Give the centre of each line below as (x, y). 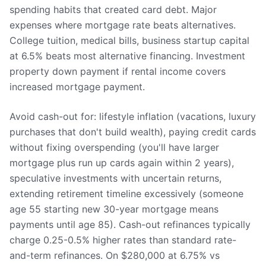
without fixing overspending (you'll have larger (114, 147)
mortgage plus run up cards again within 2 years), (122, 163)
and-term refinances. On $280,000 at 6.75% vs (115, 255)
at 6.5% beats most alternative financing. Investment (127, 56)
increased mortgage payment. (77, 87)
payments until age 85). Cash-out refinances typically (130, 224)
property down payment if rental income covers (118, 71)
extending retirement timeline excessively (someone (126, 194)
